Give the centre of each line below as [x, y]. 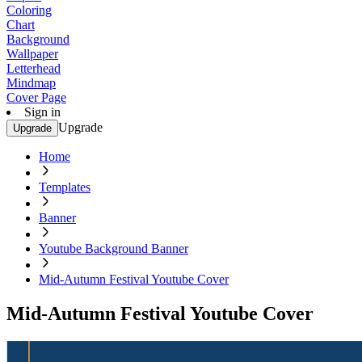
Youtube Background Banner [114, 248]
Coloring [29, 10]
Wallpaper [32, 54]
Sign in [42, 112]
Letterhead [34, 68]
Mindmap [31, 83]
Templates [65, 187]
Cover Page [36, 97]
